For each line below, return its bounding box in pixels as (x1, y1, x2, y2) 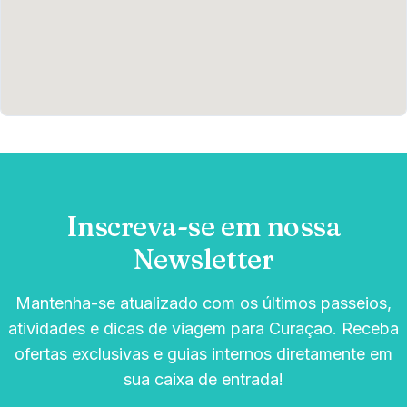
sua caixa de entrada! (124, 369, 283, 389)
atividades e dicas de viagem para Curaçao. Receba (8, 318, 399, 338)
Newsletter (133, 242, 274, 276)
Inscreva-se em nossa (65, 209, 342, 243)
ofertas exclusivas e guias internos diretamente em (15, 343, 392, 363)
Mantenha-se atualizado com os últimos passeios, (15, 293, 392, 313)
